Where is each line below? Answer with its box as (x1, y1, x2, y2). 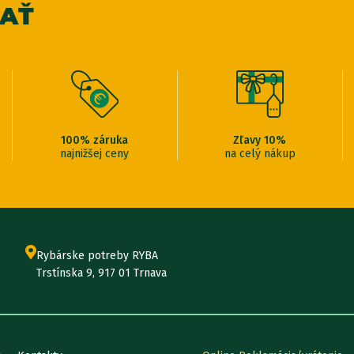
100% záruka (61, 133, 129, 147)
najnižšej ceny (60, 146, 130, 160)
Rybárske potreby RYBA (36, 248, 158, 262)
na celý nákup (224, 146, 296, 160)
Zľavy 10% (233, 133, 287, 147)
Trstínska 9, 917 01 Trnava (36, 265, 167, 280)
